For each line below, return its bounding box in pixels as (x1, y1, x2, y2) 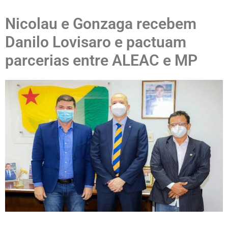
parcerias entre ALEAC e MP (5, 51, 197, 69)
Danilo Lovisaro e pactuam (5, 33, 186, 51)
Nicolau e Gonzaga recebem (5, 15, 196, 33)
